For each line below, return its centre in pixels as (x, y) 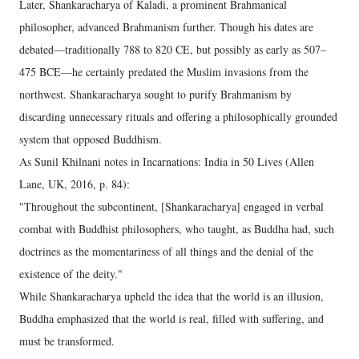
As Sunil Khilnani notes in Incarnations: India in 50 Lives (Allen (167, 162)
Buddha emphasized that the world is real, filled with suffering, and (171, 319)
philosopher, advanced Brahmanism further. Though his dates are (166, 27)
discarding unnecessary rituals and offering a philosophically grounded (178, 117)
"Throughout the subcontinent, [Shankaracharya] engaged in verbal (171, 207)
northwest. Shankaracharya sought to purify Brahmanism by (155, 95)
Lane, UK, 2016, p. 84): (75, 184)
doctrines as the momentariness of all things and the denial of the (166, 252)
